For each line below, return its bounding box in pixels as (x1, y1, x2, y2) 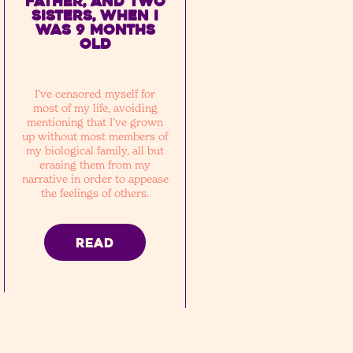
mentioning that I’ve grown (27, 115, 164, 128)
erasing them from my (39, 158, 151, 171)
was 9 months (35, 20, 155, 39)
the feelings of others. (41, 186, 150, 199)
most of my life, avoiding (32, 101, 158, 114)
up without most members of (22, 129, 169, 143)
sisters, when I (32, 6, 159, 25)
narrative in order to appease (21, 172, 169, 185)
